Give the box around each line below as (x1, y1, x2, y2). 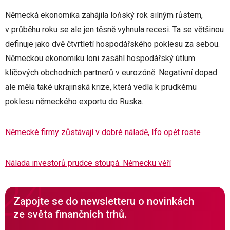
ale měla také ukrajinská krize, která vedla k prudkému (5, 82, 197, 92)
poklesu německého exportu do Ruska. (5, 97, 145, 106)
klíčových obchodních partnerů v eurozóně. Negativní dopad (5, 68, 217, 78)
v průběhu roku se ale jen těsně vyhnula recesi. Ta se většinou (5, 25, 224, 34)
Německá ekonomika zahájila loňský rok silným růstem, (5, 10, 203, 20)
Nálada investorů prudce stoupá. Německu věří (5, 158, 171, 168)
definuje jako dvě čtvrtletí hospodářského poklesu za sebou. (5, 39, 220, 49)
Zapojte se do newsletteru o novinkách (13, 195, 194, 207)
